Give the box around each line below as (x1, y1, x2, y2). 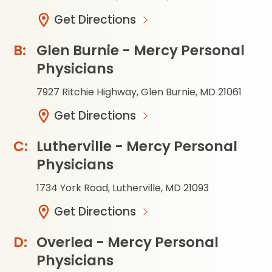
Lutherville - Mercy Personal (36, 137, 237, 156)
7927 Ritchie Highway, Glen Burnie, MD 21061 (36, 85, 242, 99)
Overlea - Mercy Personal (36, 233, 219, 252)
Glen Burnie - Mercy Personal (36, 41, 245, 60)
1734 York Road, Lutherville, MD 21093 (36, 181, 209, 195)
